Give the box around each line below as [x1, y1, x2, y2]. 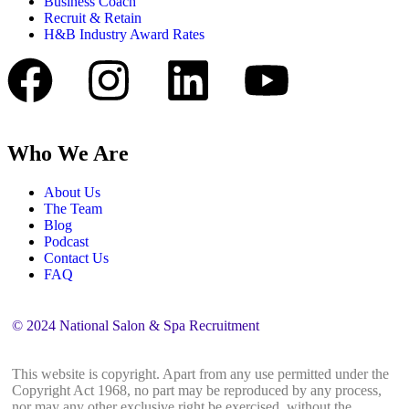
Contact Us [44, 249, 109, 266]
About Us [44, 184, 100, 200]
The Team [44, 200, 102, 216]
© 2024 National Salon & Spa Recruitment [12, 317, 259, 333]
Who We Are [7, 141, 129, 165]
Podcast [44, 233, 89, 249]
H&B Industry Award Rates [44, 26, 204, 42]
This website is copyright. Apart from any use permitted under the [12, 365, 389, 382]
